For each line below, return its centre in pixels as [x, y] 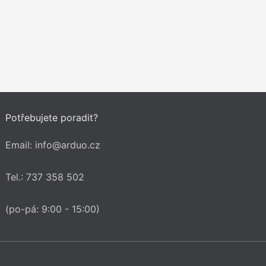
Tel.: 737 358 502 [45, 177]
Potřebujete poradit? [52, 118]
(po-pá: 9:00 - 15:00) [53, 209]
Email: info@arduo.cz [53, 145]
